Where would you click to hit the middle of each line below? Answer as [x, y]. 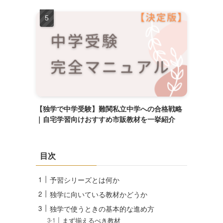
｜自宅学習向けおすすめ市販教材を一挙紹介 [106, 119]
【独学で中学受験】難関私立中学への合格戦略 [109, 108]
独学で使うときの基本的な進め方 [102, 208]
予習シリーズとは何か [85, 179]
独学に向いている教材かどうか [99, 194]
